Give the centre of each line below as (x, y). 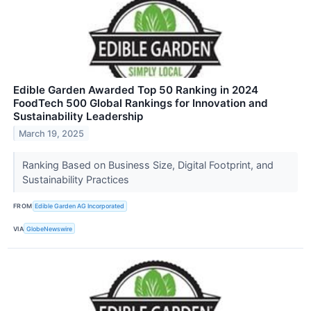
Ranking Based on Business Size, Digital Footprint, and (148, 165)
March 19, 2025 (52, 133)
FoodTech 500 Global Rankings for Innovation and (141, 103)
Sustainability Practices (77, 179)
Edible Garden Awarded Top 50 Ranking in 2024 (136, 90)
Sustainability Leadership (78, 116)
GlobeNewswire (50, 228)
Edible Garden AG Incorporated (80, 206)
